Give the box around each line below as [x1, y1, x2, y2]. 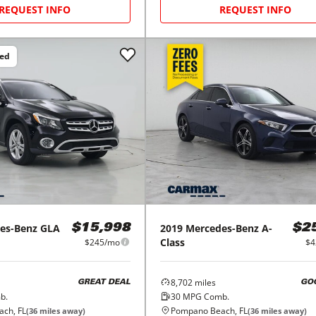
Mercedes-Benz [185, 221, 259, 235]
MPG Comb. [180, 290, 229, 303]
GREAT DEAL [77, 279, 130, 287]
